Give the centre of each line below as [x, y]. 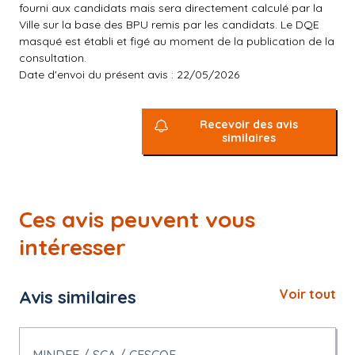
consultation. [53, 58]
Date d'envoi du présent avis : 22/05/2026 [129, 74]
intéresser [73, 247]
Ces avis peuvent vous [137, 219]
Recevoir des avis [249, 124]
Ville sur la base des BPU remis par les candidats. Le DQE [169, 25]
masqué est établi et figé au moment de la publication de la [177, 41]
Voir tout [308, 294]
